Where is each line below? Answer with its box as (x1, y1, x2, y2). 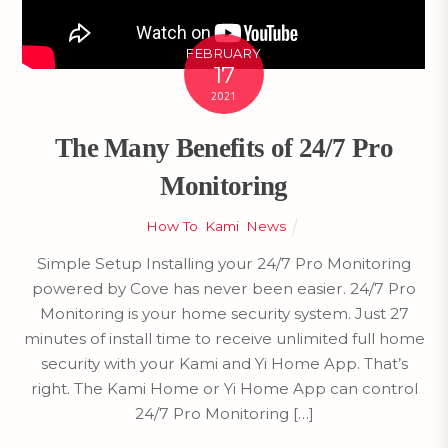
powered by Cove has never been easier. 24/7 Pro (32, 278, 416, 298)
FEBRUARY (186, 44, 262, 61)
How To (145, 218, 198, 235)
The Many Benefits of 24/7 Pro (54, 133, 394, 164)
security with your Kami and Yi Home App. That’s (40, 353, 408, 373)
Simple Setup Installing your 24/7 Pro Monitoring (37, 253, 411, 273)
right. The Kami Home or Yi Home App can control (30, 378, 418, 398)
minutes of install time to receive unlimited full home (23, 328, 425, 348)
